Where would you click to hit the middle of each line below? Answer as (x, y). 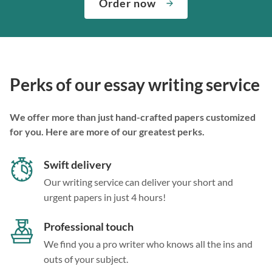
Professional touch (89, 226)
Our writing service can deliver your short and (138, 182)
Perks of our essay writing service (135, 85)
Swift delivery (78, 164)
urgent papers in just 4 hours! (105, 197)
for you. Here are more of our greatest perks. (107, 131)
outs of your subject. (86, 259)
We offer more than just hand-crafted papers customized (133, 117)
